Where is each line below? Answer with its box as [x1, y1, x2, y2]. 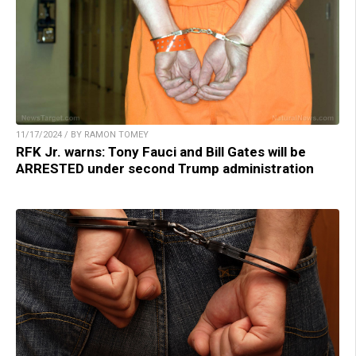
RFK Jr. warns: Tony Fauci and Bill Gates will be [16, 144, 306, 161]
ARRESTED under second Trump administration [16, 161, 314, 177]
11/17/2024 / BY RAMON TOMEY [16, 130, 149, 141]
